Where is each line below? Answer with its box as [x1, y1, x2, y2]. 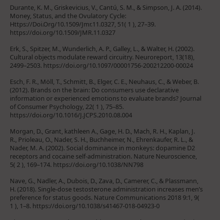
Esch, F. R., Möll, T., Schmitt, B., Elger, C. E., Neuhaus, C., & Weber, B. [10, 77, 199, 86]
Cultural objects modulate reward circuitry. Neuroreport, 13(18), [10, 52, 194, 61]
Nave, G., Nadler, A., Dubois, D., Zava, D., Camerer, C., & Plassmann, [10, 176, 198, 185]
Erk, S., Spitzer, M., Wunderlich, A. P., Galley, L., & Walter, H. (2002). [10, 44, 194, 53]
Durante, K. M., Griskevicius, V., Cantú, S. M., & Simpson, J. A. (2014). [10, 2, 202, 12]
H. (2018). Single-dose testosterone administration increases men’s [10, 184, 203, 193]
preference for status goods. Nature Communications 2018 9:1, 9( [10, 192, 199, 202]
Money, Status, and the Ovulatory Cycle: [10, 11, 126, 20]
